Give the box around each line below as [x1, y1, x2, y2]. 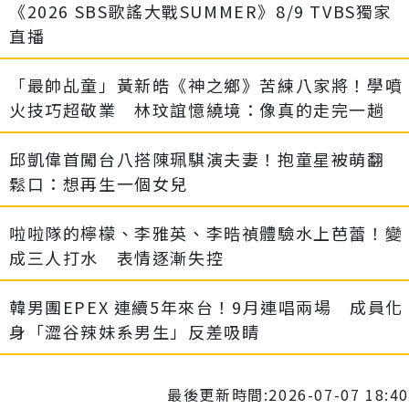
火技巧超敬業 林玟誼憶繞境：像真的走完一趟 [9, 98, 385, 122]
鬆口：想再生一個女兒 [9, 172, 189, 196]
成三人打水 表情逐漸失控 [9, 246, 225, 270]
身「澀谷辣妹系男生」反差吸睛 [9, 320, 260, 344]
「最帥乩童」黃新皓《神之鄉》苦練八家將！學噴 [9, 73, 404, 98]
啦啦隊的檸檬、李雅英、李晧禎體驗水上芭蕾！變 [9, 221, 404, 246]
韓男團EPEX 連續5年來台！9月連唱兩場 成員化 [9, 295, 404, 320]
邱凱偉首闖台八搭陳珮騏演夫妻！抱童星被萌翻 [9, 147, 404, 172]
